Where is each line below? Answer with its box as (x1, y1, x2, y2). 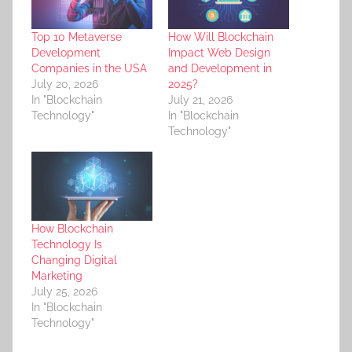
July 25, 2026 (31, 284, 97, 298)
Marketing (31, 269, 82, 282)
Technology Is (31, 237, 102, 251)
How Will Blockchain (168, 30, 273, 43)
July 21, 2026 (168, 93, 233, 106)
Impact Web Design (168, 46, 270, 59)
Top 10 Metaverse (31, 30, 122, 43)
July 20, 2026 (31, 77, 98, 90)
